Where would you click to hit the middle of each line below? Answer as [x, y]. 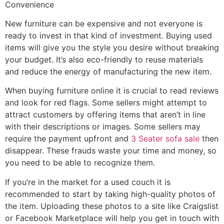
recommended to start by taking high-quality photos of [110, 194]
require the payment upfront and [68, 139]
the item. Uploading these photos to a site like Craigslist [112, 206]
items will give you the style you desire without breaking [112, 47]
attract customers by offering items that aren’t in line [105, 115]
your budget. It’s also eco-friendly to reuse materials [104, 59]
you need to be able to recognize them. [80, 163]
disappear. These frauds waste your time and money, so [111, 151]
